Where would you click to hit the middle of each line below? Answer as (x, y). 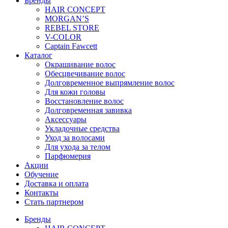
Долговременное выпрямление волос (110, 83)
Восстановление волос (84, 101)
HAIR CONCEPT (75, 10)
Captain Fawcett (71, 46)
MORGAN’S (67, 19)
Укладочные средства (82, 129)
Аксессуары (66, 120)
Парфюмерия (68, 156)
